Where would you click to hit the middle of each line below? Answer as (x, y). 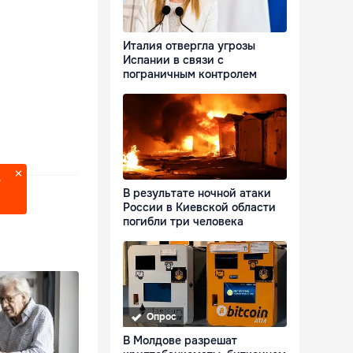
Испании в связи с (173, 60)
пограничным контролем (190, 74)
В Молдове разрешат (180, 341)
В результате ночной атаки (197, 193)
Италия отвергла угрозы (189, 46)
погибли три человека (183, 222)
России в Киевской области (199, 208)
